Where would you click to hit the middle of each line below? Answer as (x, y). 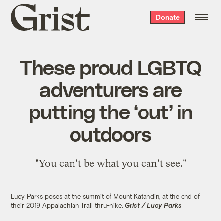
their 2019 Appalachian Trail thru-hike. (68, 205)
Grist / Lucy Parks (153, 205)
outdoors (110, 133)
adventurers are (110, 89)
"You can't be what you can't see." (110, 163)
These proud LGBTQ (110, 66)
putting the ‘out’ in (110, 111)
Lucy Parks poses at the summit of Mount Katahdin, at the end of (106, 196)
